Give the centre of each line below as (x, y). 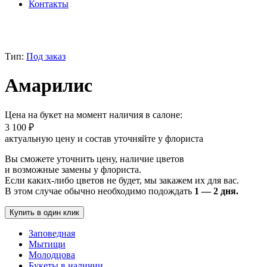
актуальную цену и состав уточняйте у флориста (104, 138)
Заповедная (52, 233)
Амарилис (49, 86)
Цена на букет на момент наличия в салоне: (94, 114)
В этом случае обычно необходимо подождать (100, 191)
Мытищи (47, 244)
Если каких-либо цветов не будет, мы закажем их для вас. (122, 180)
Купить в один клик (44, 212)
